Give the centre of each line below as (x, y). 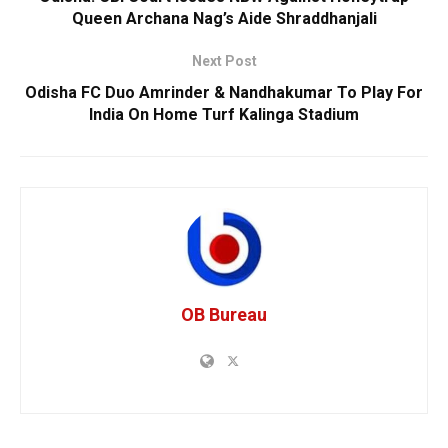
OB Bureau (224, 315)
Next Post (224, 61)
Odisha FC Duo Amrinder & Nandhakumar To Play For (224, 93)
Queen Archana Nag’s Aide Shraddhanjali (224, 19)
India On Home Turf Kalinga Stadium (224, 115)
